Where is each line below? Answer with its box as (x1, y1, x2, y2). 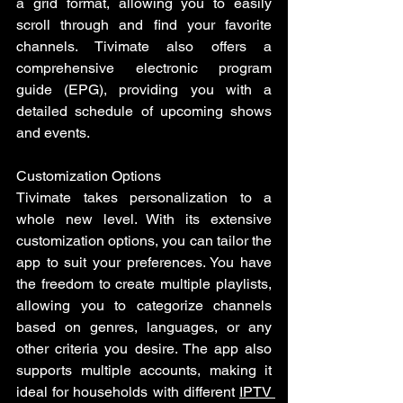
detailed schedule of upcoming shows (16, 103, 272, 121)
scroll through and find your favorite (16, 16, 272, 34)
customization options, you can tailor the (16, 232, 272, 250)
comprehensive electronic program (16, 59, 272, 77)
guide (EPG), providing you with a (16, 81, 272, 99)
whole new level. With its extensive (16, 210, 272, 228)
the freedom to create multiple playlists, (16, 275, 272, 293)
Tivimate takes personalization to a (16, 189, 272, 207)
